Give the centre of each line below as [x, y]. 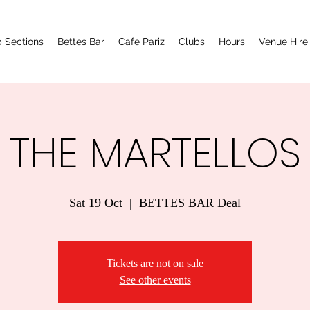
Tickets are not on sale [155, 263]
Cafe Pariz [142, 42]
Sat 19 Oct [96, 203]
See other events [155, 280]
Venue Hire [283, 42]
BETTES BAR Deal [190, 203]
